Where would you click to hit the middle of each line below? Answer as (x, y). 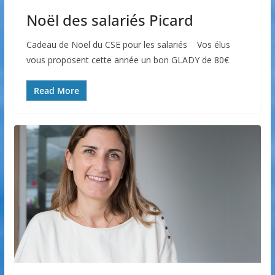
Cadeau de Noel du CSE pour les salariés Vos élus (128, 45)
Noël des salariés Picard (110, 20)
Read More (56, 91)
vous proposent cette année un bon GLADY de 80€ (127, 60)
